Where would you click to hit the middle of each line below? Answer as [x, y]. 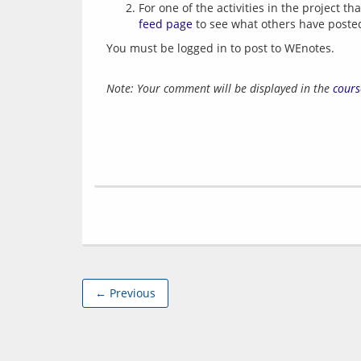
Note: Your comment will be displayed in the [220, 88]
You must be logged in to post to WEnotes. [220, 48]
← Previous [125, 293]
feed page [166, 24]
